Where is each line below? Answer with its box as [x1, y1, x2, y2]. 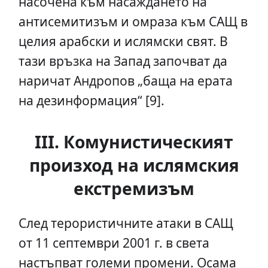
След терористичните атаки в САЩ [18, 214, 233, 232]
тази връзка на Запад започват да [18, 52, 227, 70]
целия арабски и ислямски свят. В [18, 32, 228, 50]
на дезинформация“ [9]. [18, 92, 165, 109]
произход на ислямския [29, 154, 239, 177]
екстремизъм [74, 177, 194, 200]
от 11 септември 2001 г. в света [18, 234, 209, 252]
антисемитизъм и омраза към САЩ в [18, 13, 248, 31]
